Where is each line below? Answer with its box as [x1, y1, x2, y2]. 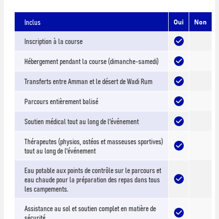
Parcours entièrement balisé [24, 95, 99, 107]
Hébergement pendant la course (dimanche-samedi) [24, 55, 159, 67]
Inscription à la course [24, 35, 83, 47]
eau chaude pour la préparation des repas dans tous [24, 173, 160, 185]
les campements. [24, 182, 69, 195]
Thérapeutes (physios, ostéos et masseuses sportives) [24, 135, 164, 147]
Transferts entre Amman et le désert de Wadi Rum [24, 75, 153, 87]
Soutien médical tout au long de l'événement [24, 115, 139, 127]
